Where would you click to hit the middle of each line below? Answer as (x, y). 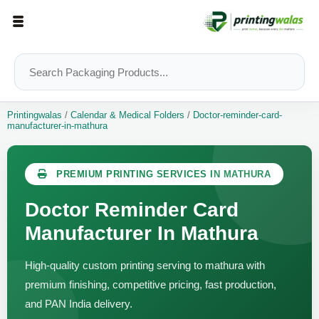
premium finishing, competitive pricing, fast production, (151, 285)
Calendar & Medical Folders (126, 115)
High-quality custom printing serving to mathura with (145, 266)
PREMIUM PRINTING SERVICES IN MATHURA (162, 174)
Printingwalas (36, 115)
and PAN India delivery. (79, 304)
